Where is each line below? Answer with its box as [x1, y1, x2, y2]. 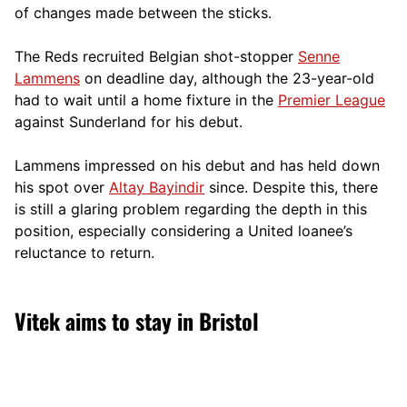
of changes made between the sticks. [15, 3, 272, 22]
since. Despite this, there [204, 177, 378, 196]
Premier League [278, 90, 385, 109]
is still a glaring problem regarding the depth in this [15, 199, 367, 218]
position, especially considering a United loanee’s [15, 221, 352, 240]
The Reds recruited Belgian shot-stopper [15, 46, 298, 65]
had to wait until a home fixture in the [15, 90, 278, 109]
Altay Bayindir [109, 177, 204, 196]
